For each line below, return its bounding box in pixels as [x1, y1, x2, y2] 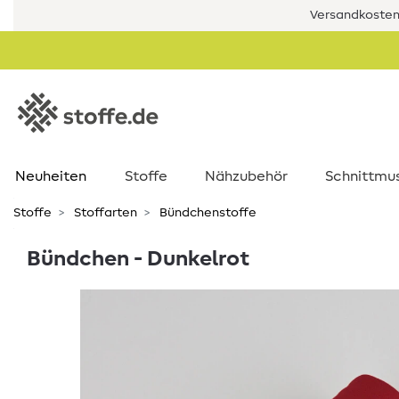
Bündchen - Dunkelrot [27, 248, 249, 270]
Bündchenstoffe [157, 207, 256, 219]
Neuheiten [14, 169, 86, 183]
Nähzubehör [205, 169, 288, 183]
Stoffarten [71, 207, 137, 219]
